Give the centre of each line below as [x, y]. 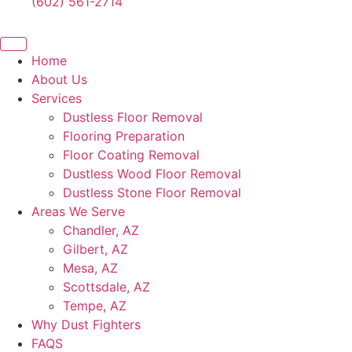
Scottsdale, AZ [106, 287]
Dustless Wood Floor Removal [152, 174]
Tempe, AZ [95, 306]
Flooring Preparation [124, 136]
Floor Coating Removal [131, 155]
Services [57, 98]
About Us [59, 79]
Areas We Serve [78, 211]
